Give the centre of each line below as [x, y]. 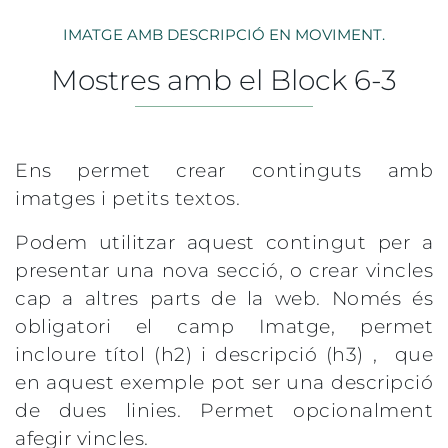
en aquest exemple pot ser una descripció [224, 382]
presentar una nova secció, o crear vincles [224, 270]
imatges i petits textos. [127, 198]
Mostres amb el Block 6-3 [224, 80]
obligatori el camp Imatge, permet [224, 326]
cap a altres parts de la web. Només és [224, 298]
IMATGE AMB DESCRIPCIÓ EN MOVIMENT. [224, 34]
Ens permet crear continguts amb [224, 170]
